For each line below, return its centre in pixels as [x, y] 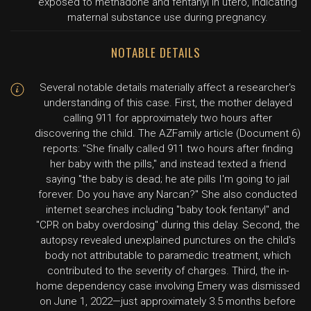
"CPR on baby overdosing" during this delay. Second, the [168, 225]
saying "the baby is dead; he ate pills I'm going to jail [168, 179]
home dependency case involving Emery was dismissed [168, 286]
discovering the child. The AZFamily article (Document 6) [168, 133]
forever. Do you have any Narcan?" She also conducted [168, 194]
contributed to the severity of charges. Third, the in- [168, 271]
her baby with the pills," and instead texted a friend [168, 164]
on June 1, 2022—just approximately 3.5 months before [168, 301]
